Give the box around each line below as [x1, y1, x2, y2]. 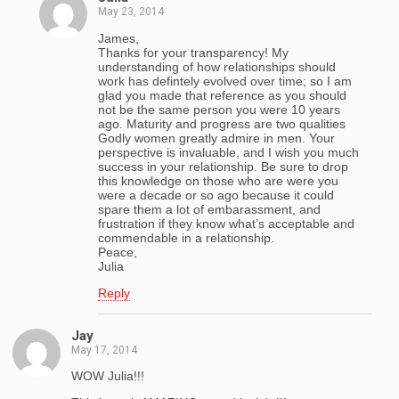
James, [98, 30, 139, 45]
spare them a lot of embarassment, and [98, 201, 321, 216]
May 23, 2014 [98, 5, 164, 19]
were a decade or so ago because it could [98, 187, 334, 202]
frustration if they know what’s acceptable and [98, 216, 354, 231]
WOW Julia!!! [71, 368, 144, 383]
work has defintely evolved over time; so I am [98, 73, 352, 88]
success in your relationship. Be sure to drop [98, 159, 348, 174]
